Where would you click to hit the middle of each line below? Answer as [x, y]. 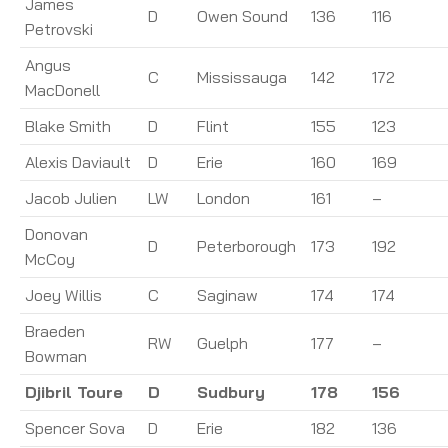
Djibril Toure [74, 391]
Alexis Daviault [78, 161]
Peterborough [246, 245]
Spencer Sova [75, 427]
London [223, 197]
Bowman [56, 355]
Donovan [56, 233]
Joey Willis [63, 294]
